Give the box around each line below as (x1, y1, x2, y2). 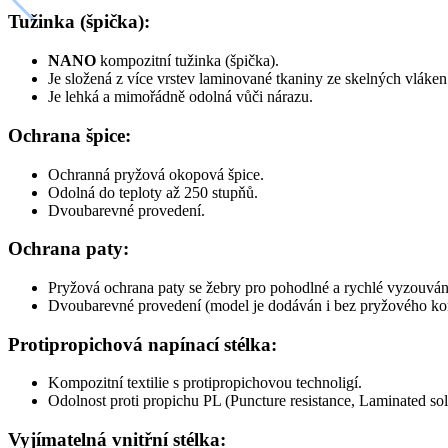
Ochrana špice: (8, 124, 131, 146)
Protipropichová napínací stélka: (8, 333, 277, 355)
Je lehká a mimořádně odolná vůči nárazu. (48, 88, 313, 106)
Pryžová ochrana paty (48, 278, 185, 296)
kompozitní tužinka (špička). (96, 52, 279, 70)
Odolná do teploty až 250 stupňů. (48, 183, 258, 201)
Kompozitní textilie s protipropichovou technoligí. (48, 374, 362, 392)
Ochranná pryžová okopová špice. (48, 165, 264, 183)
